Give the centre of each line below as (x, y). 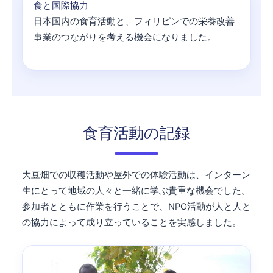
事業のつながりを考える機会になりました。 (125, 37)
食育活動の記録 (136, 133)
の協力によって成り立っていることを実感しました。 (132, 223)
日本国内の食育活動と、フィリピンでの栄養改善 (134, 21)
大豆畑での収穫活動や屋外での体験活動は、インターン (136, 175)
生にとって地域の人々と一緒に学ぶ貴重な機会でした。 (136, 191)
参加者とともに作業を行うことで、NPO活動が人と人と (136, 207)
